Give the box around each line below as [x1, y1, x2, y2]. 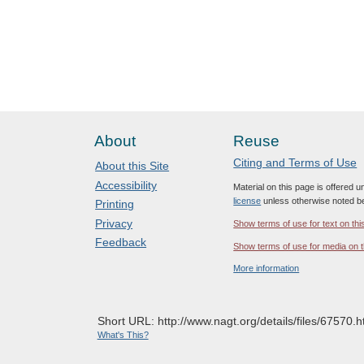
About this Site [95, 159, 170, 173]
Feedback [95, 236, 147, 249]
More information [233, 263, 300, 274]
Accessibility [95, 178, 158, 192]
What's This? [97, 330, 149, 340]
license [233, 195, 262, 206]
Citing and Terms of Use [233, 155, 357, 169]
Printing [95, 197, 135, 211]
